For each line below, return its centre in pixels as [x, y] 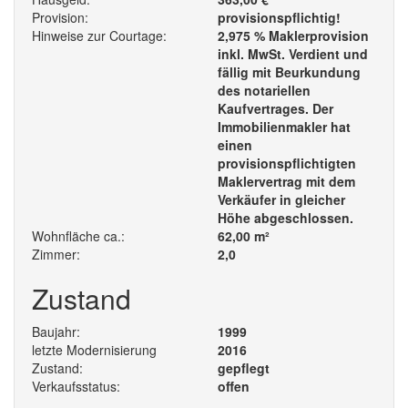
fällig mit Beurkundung [289, 72]
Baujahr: [56, 332]
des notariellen [264, 91]
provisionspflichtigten [287, 163]
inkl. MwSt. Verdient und [293, 54]
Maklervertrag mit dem [286, 182]
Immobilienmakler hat [284, 127]
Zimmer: [56, 255]
